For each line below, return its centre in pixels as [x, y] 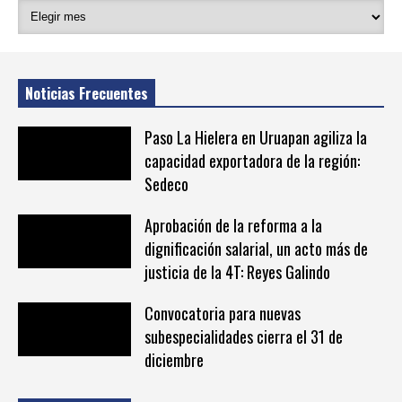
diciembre [174, 359]
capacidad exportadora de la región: [252, 160]
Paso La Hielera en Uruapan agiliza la [255, 137]
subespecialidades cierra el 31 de [243, 336]
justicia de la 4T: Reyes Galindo [237, 271]
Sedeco [166, 184]
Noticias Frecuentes [87, 93]
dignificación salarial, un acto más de [256, 248]
